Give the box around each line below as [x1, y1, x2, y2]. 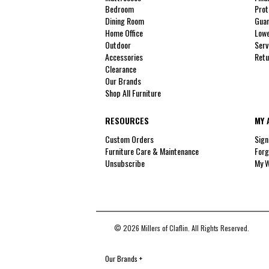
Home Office [105, 26, 143, 40]
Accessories [105, 50, 143, 64]
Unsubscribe [105, 157, 145, 170]
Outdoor [105, 38, 131, 52]
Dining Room [105, 14, 144, 28]
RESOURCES [105, 113, 149, 127]
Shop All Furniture [105, 86, 161, 100]
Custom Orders [105, 133, 154, 146]
